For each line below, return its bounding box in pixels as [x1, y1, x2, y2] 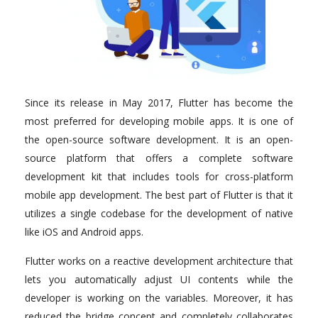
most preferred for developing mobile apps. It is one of [25, 114, 293, 128]
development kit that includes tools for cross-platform [25, 170, 293, 184]
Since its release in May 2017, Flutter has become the [25, 96, 293, 110]
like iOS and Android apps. [25, 225, 143, 239]
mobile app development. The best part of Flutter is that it [25, 188, 293, 202]
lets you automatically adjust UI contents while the [25, 273, 293, 287]
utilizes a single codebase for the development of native [25, 207, 293, 221]
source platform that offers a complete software [25, 151, 293, 165]
